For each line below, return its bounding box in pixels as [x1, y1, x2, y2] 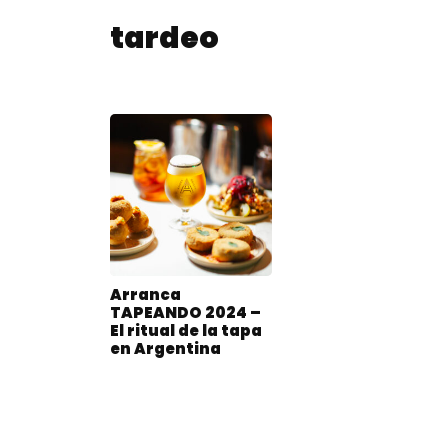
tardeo [110, 17, 219, 59]
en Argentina [110, 338, 221, 360]
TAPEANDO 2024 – [110, 302, 261, 324]
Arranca [110, 284, 181, 306]
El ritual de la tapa [110, 320, 262, 342]
